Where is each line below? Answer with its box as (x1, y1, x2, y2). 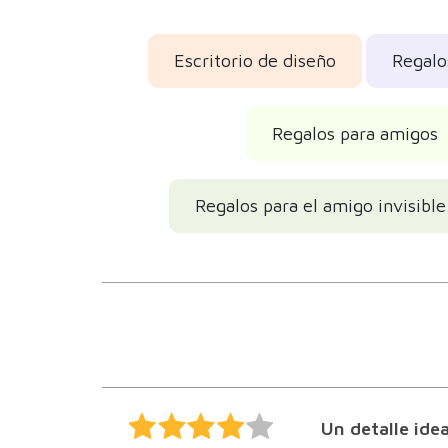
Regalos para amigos (271, 122, 438, 144)
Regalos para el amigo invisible (194, 195, 446, 217)
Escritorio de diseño (173, 50, 336, 72)
